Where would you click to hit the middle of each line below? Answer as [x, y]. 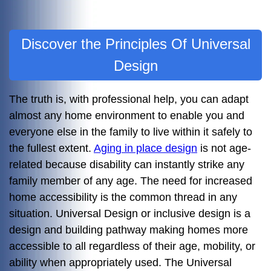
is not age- [224, 148]
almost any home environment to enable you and [127, 115]
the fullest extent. [51, 148]
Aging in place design [145, 148]
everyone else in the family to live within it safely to [131, 132]
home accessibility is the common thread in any [123, 197]
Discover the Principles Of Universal [135, 44]
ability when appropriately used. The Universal [120, 262]
